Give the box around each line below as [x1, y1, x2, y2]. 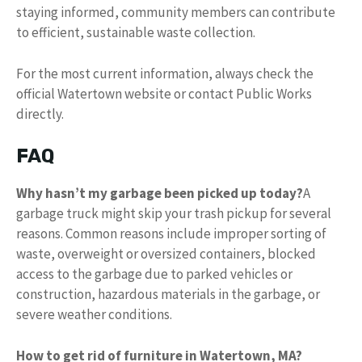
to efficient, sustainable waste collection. [16, 23, 255, 42]
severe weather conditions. [16, 305, 172, 324]
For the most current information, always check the [16, 64, 314, 82]
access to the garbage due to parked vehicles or [16, 265, 293, 284]
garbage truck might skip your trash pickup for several [16, 204, 331, 223]
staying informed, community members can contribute [16, 3, 335, 22]
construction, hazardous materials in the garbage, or [16, 285, 320, 304]
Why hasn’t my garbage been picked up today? [16, 184, 303, 203]
